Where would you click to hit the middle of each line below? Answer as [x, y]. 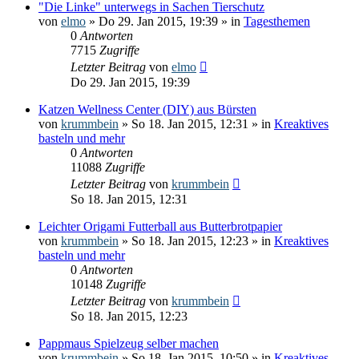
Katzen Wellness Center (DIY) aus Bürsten [147, 109]
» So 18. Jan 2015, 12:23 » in [196, 240]
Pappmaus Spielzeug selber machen [129, 343]
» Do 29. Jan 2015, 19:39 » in [165, 21]
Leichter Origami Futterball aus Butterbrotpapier [160, 226]
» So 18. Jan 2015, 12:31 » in [196, 123]
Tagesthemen [277, 21]
